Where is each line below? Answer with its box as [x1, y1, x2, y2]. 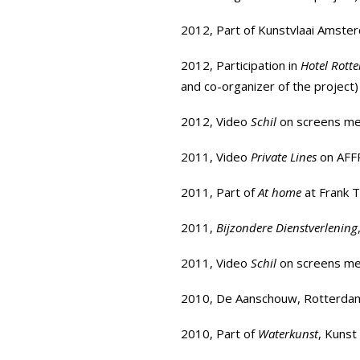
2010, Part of [181, 325, 258, 342]
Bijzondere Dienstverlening [216, 219, 358, 235]
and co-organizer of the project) [181, 78, 358, 94]
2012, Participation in [181, 57, 301, 73]
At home [255, 184, 301, 200]
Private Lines [251, 149, 317, 165]
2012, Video [181, 113, 251, 129]
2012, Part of [181, 22, 258, 38]
